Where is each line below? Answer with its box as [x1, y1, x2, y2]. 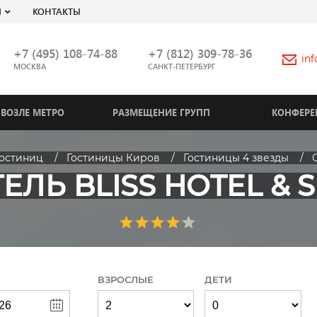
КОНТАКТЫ [33, 5, 81, 17]
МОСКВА [13, 60, 46, 71]
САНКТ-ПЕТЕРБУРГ [147, 60, 215, 71]
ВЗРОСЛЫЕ [97, 274, 154, 285]
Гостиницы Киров [66, 151, 160, 164]
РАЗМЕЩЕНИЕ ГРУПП [112, 106, 210, 118]
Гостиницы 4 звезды [183, 151, 289, 164]
